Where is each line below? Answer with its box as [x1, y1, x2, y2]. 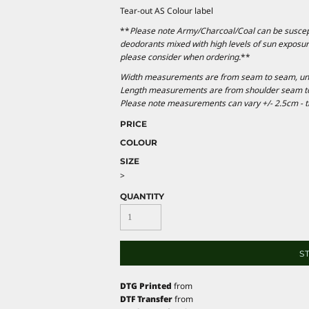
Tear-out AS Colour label [120, 4, 213, 17]
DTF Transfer [120, 292, 172, 305]
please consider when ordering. [120, 50, 241, 63]
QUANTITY [120, 190, 164, 201]
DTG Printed [120, 279, 172, 292]
